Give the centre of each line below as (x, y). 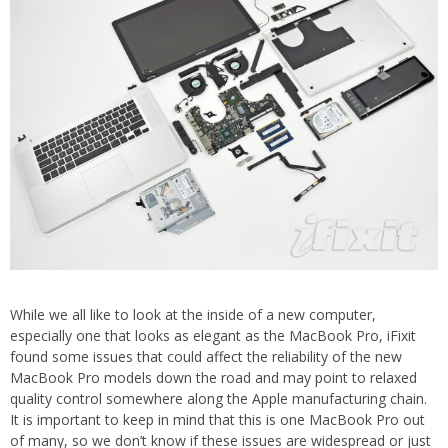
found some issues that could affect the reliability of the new (206, 357)
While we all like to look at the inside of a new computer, (193, 315)
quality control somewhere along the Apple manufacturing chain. (218, 399)
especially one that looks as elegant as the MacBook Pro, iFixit (213, 336)
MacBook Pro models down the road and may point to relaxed (213, 378)
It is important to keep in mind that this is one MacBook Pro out (217, 420)
